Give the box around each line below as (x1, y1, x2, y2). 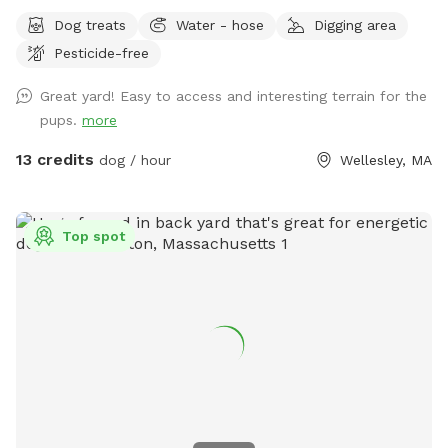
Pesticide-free (54, 44, 149, 61)
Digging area (314, 16, 396, 33)
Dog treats (54, 16, 126, 33)
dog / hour (94, 151, 171, 168)
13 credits (16, 149, 94, 169)
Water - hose (176, 16, 264, 33)
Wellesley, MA (340, 151, 432, 168)
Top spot (62, 227, 125, 244)
